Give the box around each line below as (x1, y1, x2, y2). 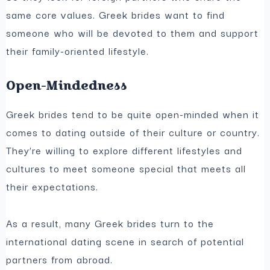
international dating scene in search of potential (6, 233, 245, 249)
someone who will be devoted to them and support (6, 25, 259, 41)
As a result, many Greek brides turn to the (6, 215, 215, 231)
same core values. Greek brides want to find (6, 7, 225, 23)
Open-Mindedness (6, 77, 128, 95)
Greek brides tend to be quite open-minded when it (6, 106, 260, 122)
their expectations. (6, 178, 99, 195)
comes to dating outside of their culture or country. (6, 124, 260, 140)
